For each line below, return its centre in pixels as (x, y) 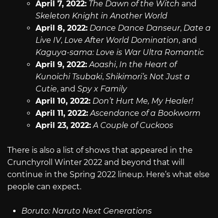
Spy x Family (102, 89)
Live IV (48, 40)
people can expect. (44, 186)
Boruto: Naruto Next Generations (86, 211)
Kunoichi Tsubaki (69, 76)
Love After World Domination (121, 40)
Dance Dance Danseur (135, 28)
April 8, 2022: (61, 28)
